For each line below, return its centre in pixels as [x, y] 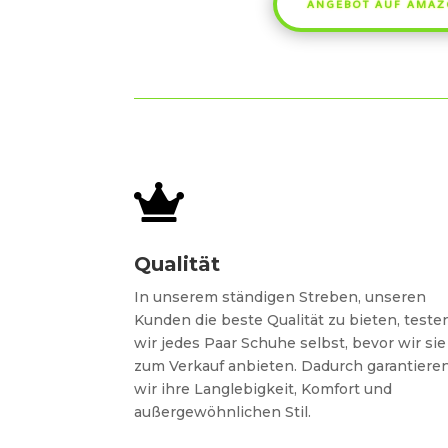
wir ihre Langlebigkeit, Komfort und [263, 389]
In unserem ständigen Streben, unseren [280, 297]
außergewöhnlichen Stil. [223, 412]
